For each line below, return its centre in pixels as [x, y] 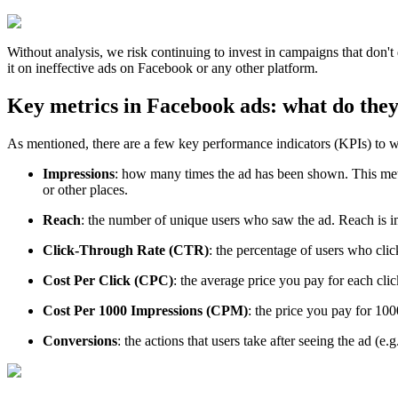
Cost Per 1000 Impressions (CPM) [145, 310]
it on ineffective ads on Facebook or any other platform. [163, 68]
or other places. [85, 189]
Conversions [80, 340]
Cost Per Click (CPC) [108, 280]
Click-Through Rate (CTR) [126, 250]
